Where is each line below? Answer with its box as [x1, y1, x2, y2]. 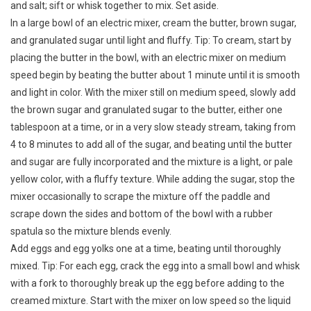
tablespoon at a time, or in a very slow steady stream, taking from [10, 121, 296, 133]
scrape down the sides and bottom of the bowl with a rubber [10, 208, 273, 220]
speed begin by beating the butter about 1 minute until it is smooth [10, 69, 300, 81]
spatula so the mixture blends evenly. [10, 226, 171, 237]
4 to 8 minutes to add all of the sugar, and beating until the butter [10, 139, 292, 151]
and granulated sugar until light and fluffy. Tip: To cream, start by [10, 35, 292, 47]
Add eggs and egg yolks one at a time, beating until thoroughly [10, 243, 281, 255]
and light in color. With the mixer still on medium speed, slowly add [10, 87, 296, 99]
